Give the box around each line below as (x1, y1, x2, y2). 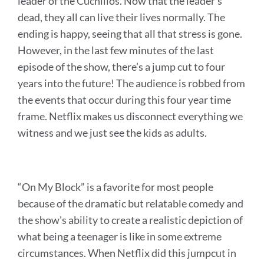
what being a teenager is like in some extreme (18, 229, 222, 243)
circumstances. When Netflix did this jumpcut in (18, 246, 236, 259)
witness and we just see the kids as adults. (18, 126, 207, 139)
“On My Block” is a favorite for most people (18, 180, 213, 193)
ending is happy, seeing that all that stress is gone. (18, 27, 242, 40)
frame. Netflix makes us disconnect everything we (18, 109, 243, 123)
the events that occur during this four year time (18, 93, 231, 106)
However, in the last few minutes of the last (18, 43, 214, 57)
